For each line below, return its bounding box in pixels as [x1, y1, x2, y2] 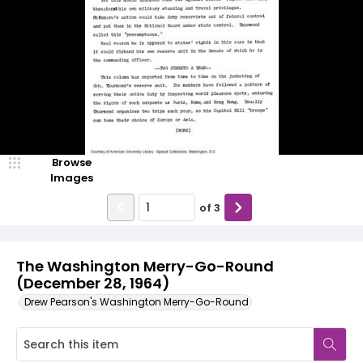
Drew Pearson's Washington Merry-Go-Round [24, 295, 249, 309]
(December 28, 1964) [16, 273, 169, 293]
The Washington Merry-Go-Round [16, 256, 274, 276]
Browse [51, 155, 92, 170]
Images [49, 170, 93, 186]
